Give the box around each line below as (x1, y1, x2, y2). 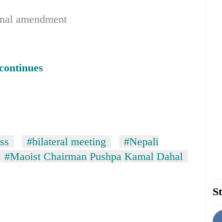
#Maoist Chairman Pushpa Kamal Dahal (4, 150, 183, 163)
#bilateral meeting (27, 135, 106, 148)
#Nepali (124, 135, 159, 148)
